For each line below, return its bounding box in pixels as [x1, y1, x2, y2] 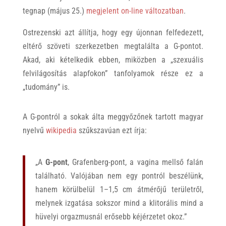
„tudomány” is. [22, 82, 70, 92]
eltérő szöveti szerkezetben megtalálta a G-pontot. [22, 41, 204, 51]
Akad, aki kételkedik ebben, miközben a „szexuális [22, 55, 204, 65]
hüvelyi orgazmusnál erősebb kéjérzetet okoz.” [35, 212, 187, 221]
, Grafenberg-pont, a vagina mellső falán [68, 157, 204, 167]
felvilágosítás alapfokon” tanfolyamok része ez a [22, 69, 204, 78]
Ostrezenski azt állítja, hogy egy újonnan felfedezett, [22, 28, 204, 37]
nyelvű [22, 126, 46, 135]
